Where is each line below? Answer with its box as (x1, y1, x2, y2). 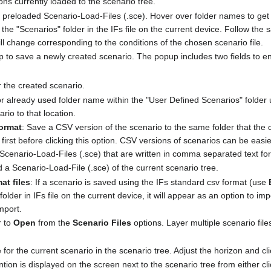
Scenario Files (73, 218, 132, 228)
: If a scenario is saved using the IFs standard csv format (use (30, 177, 269, 187)
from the (36, 218, 73, 228)
